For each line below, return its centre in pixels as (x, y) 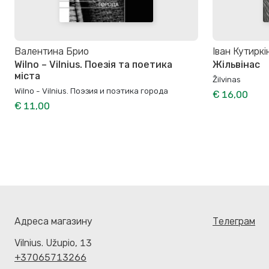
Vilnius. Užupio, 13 (53, 243)
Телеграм (234, 221)
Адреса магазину (53, 221)
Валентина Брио (52, 51)
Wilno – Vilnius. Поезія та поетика (93, 65)
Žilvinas (227, 80)
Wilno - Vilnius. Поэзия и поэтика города (91, 91)
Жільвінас (236, 65)
